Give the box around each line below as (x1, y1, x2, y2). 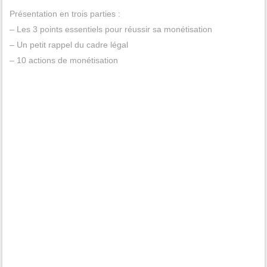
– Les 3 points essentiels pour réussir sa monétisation (9, 24, 212, 35)
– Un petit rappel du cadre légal (9, 40, 128, 50)
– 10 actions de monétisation (9, 55, 118, 66)
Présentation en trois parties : (9, 9, 120, 19)
